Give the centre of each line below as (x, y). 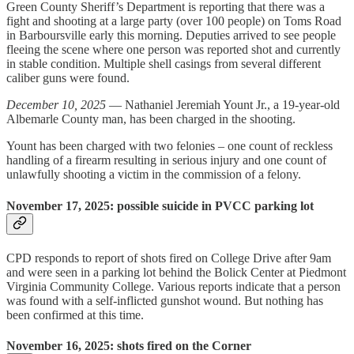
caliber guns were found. (68, 78)
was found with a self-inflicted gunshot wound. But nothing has (165, 300)
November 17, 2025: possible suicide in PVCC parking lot (160, 205)
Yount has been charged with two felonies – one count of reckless (169, 146)
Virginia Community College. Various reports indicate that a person (173, 286)
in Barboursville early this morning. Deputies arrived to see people (171, 36)
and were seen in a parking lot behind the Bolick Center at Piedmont (176, 272)
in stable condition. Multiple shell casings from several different (164, 64)
